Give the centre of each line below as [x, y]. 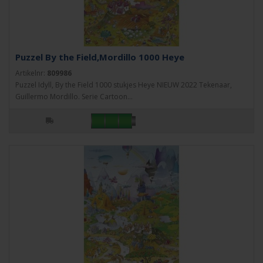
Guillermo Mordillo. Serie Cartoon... [74, 97]
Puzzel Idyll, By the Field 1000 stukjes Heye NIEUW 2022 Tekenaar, [124, 85]
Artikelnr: [31, 73]
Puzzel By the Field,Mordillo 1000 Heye [100, 57]
